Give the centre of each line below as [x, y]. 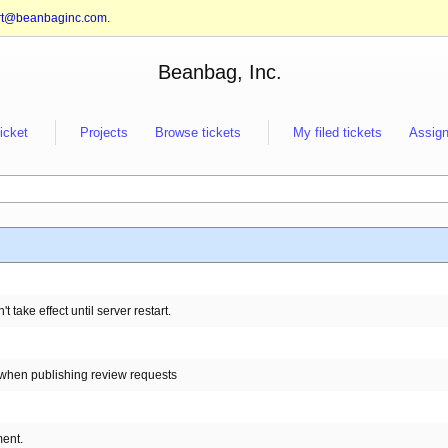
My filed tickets [337, 132]
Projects [104, 132]
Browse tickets [198, 132]
